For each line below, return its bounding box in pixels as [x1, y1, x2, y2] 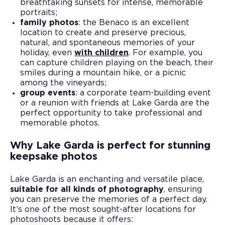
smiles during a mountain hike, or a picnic [20, 68, 186, 77]
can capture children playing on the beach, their [20, 58, 213, 67]
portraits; [20, 8, 57, 17]
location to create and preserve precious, [20, 28, 186, 37]
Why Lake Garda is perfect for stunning [10, 140, 210, 151]
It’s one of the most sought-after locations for [10, 205, 196, 213]
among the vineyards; [20, 78, 106, 87]
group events [20, 88, 75, 97]
